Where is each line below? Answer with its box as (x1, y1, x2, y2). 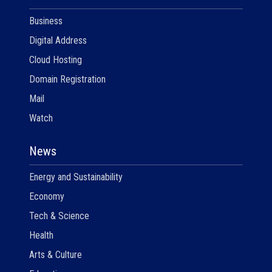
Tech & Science (29, 209, 89, 222)
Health (29, 229, 53, 241)
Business (29, 15, 63, 27)
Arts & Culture (29, 248, 82, 260)
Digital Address (29, 34, 87, 46)
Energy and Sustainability (29, 171, 123, 183)
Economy (29, 190, 64, 202)
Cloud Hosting (29, 53, 82, 66)
